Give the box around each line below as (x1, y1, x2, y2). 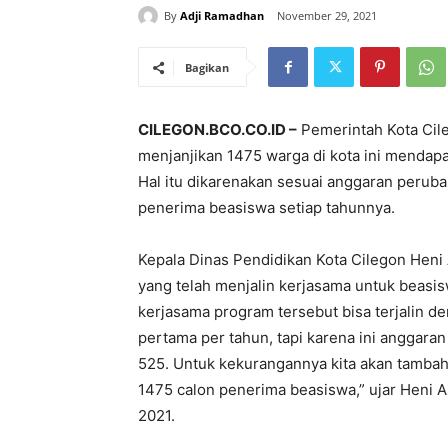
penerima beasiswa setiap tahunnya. (138, 198, 395, 218)
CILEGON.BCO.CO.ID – (138, 120, 297, 140)
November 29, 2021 (277, 8, 377, 24)
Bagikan (185, 60, 229, 76)
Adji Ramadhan (180, 7, 264, 23)
